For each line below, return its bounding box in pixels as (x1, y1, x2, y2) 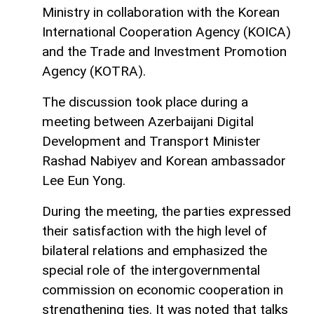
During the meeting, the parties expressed (42, 203, 291, 219)
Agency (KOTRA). (42, 62, 146, 79)
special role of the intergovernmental (42, 261, 260, 278)
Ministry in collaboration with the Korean (42, 4, 280, 20)
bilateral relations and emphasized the (42, 242, 267, 259)
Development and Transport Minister (42, 132, 261, 149)
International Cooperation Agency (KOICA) (42, 23, 291, 40)
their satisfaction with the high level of (42, 222, 268, 239)
